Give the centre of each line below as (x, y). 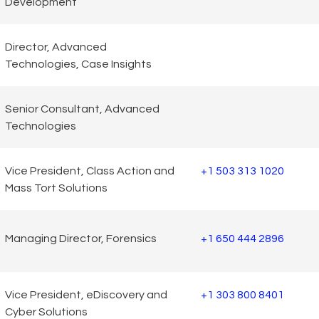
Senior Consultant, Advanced (82, 109)
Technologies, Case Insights (78, 64)
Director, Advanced (56, 47)
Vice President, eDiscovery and (86, 294)
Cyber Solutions (46, 312)
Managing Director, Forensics (81, 238)
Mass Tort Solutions (56, 188)
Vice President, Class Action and (90, 171)
